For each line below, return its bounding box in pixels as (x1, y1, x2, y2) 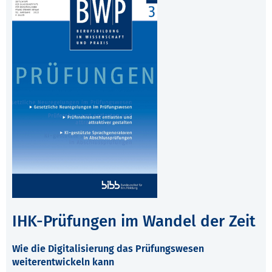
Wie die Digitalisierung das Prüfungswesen (12, 243, 204, 255)
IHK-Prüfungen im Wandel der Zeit (12, 212, 256, 231)
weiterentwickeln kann (12, 256, 114, 268)
